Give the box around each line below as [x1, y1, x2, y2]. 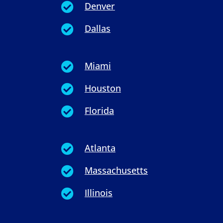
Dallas [84, 22, 111, 35]
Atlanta [84, 142, 115, 154]
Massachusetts [84, 164, 148, 177]
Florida [84, 105, 114, 117]
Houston [84, 82, 121, 95]
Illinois [84, 187, 112, 199]
